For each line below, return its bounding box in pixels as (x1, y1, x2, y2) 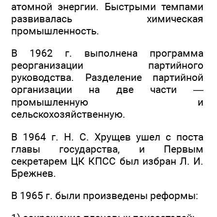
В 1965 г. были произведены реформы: (11, 189, 198, 201)
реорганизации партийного (11, 59, 203, 72)
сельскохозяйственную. (11, 108, 125, 121)
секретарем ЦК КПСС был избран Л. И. (11, 155, 203, 167)
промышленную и (11, 96, 203, 108)
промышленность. (11, 24, 99, 37)
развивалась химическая (11, 12, 203, 25)
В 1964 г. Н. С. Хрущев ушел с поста (11, 130, 203, 143)
